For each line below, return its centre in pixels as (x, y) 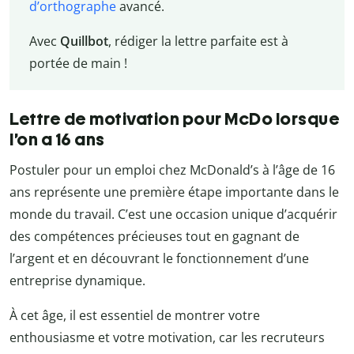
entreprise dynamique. (77, 281)
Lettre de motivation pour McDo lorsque (175, 119)
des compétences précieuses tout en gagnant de (154, 237)
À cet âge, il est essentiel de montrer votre (135, 316)
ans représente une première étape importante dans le (174, 192)
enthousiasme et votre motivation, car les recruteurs (167, 338)
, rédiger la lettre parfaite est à (198, 41)
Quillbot (84, 41)
